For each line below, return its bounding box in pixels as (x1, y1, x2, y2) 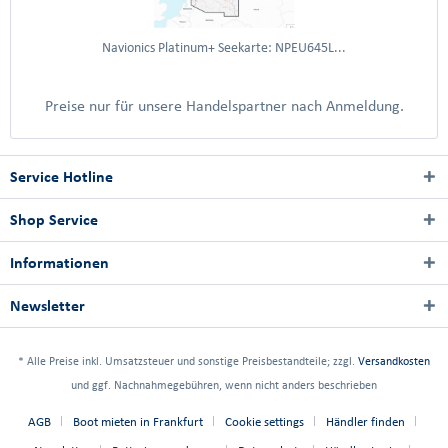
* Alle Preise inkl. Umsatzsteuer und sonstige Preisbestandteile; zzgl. (18, 354, 358, 368)
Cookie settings (225, 415, 304, 429)
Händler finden (326, 415, 405, 429)
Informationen (10, 254, 109, 271)
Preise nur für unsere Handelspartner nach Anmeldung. (44, 97, 404, 114)
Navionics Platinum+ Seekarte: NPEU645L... (102, 40, 346, 55)
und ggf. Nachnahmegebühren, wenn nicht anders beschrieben (71, 378, 377, 392)
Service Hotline (10, 168, 113, 185)
